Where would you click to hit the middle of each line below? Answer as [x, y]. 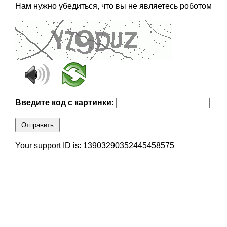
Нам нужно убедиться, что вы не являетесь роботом [113, 6]
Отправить [37, 125]
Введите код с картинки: [65, 103]
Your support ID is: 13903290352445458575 [94, 146]
